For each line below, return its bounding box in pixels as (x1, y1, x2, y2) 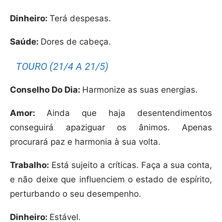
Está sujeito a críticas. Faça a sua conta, (49, 160, 212, 170)
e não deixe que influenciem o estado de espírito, (10, 174, 212, 185)
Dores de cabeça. (41, 37, 111, 47)
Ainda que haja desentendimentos (47, 108, 212, 118)
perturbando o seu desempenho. (10, 189, 141, 199)
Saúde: (10, 37, 41, 47)
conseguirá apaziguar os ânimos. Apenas (10, 122, 212, 133)
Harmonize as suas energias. (82, 85, 198, 95)
